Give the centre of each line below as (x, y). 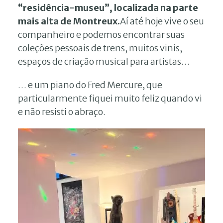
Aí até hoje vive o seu (162, 21)
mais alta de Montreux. (69, 21)
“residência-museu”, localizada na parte (108, 7)
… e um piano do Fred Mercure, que (90, 85)
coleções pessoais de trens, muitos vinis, (100, 48)
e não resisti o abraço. (62, 111)
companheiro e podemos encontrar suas (101, 34)
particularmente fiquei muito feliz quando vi (110, 98)
